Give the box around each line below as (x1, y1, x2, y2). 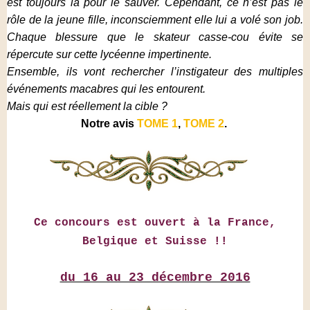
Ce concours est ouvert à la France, (34, 217, 276, 229)
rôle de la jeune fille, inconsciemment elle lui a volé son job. (7, 14, 303, 26)
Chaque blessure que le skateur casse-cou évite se (7, 31, 303, 43)
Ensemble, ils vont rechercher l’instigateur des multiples (7, 66, 303, 77)
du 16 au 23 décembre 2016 (60, 271, 250, 284)
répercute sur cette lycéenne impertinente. (7, 48, 215, 60)
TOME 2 (183, 118, 224, 129)
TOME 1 (136, 118, 178, 129)
